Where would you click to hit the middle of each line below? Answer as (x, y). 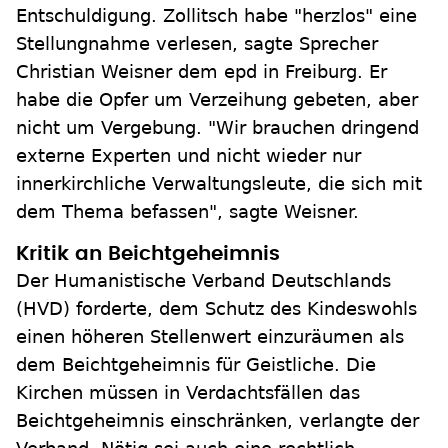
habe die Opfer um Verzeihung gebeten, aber (217, 99)
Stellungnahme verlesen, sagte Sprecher (197, 43)
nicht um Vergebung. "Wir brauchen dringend (217, 127)
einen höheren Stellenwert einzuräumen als (210, 336)
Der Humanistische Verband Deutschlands (203, 280)
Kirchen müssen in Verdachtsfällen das (188, 392)
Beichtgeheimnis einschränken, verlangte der (217, 420)
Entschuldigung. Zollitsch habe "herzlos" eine (216, 15)
